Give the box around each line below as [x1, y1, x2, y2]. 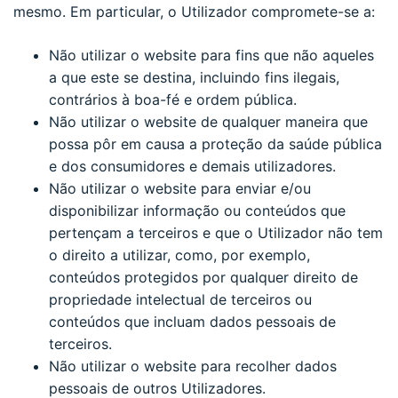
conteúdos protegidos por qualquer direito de [49, 267, 358, 286]
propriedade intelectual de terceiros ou [49, 290, 312, 308]
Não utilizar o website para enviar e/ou [49, 179, 311, 197]
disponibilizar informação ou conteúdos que [49, 201, 346, 219]
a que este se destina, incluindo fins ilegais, [49, 68, 339, 86]
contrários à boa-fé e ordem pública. [49, 90, 297, 108]
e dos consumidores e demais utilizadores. [49, 156, 336, 175]
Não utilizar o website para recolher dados [49, 356, 337, 375]
